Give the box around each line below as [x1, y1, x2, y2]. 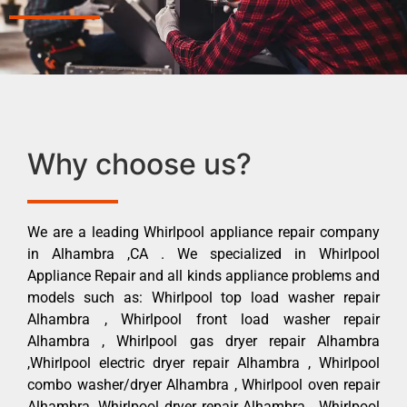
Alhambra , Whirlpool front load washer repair [27, 310, 380, 328]
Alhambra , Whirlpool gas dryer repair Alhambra [27, 332, 380, 350]
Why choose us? [27, 145, 252, 182]
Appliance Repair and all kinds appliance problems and [27, 266, 380, 284]
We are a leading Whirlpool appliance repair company [27, 223, 380, 241]
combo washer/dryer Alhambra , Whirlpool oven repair [27, 375, 380, 393]
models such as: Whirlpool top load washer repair [27, 288, 380, 306]
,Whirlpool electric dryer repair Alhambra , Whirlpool [27, 353, 380, 372]
